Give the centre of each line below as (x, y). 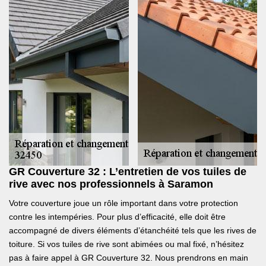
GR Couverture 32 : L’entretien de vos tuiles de (128, 172)
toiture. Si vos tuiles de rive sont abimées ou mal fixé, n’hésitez (126, 244)
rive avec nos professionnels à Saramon (111, 184)
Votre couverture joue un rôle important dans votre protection (123, 203)
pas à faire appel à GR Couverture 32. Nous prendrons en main (129, 258)
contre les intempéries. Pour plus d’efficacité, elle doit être (117, 217)
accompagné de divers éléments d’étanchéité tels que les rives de (133, 231)
